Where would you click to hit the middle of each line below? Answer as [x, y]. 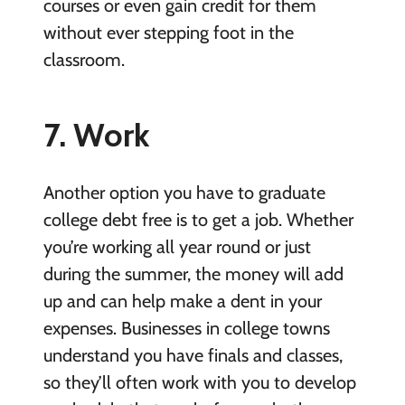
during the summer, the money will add [193, 273]
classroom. [84, 59]
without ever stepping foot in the [168, 32]
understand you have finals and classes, [193, 355]
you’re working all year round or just [177, 246]
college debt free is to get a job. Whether [198, 219]
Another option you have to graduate [184, 192]
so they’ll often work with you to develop [199, 382]
